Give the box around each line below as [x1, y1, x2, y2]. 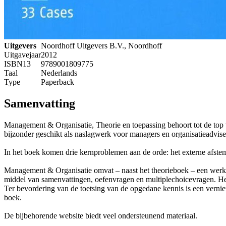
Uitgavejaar [4, 50, 41, 59]
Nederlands [41, 68, 77, 77]
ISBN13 [4, 59, 31, 68]
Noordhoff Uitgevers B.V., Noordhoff [41, 41, 162, 50]
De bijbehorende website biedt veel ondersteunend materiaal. [4, 211, 197, 220]
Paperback [41, 77, 74, 86]
